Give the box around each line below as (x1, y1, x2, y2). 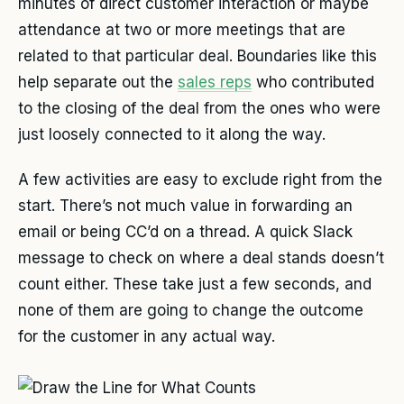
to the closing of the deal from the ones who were (18, 99, 381, 118)
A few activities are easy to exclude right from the (18, 170, 382, 189)
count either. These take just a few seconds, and (18, 275, 372, 294)
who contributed (252, 73, 374, 92)
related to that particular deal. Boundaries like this (18, 47, 377, 66)
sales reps (178, 73, 252, 92)
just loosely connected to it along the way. (18, 125, 326, 144)
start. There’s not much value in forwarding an (18, 197, 353, 216)
